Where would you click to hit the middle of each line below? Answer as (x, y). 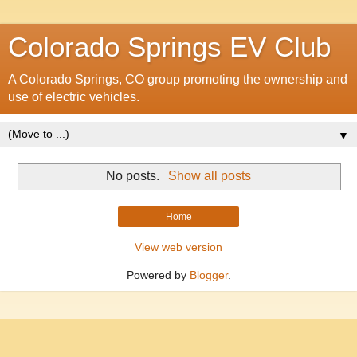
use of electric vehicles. (74, 97)
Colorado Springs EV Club (169, 47)
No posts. (135, 175)
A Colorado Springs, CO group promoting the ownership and (178, 79)
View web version (178, 247)
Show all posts (209, 175)
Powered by (158, 275)
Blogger (208, 275)
